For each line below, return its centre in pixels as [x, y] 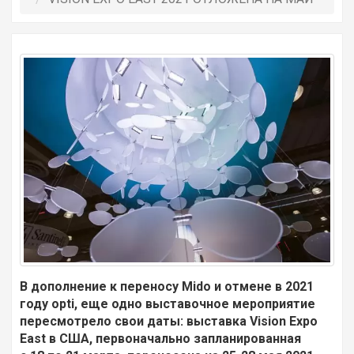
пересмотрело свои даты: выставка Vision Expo [169, 321]
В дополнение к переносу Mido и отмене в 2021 [167, 286]
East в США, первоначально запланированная [160, 338]
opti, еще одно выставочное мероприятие [183, 303]
